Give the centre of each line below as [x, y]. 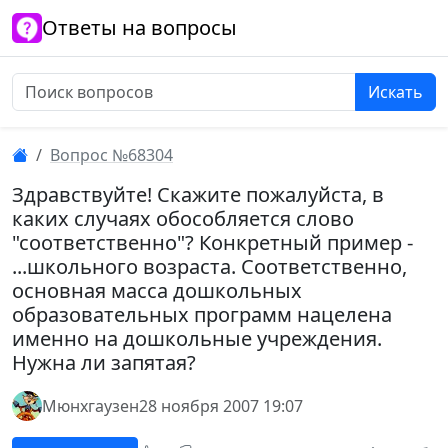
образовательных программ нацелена [202, 314]
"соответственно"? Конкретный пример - [212, 242]
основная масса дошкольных [157, 290]
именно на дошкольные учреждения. [197, 338]
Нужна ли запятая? [104, 362]
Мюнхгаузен [90, 406]
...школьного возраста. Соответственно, [209, 266]
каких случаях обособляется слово [183, 218]
